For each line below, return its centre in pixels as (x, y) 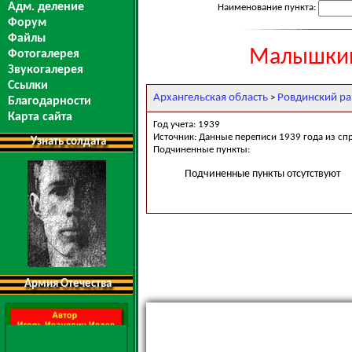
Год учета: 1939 (187, 124)
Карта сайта (40, 117)
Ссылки (28, 86)
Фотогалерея (44, 54)
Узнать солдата (68, 142)
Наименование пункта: (268, 7)
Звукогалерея (46, 70)
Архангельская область (211, 97)
